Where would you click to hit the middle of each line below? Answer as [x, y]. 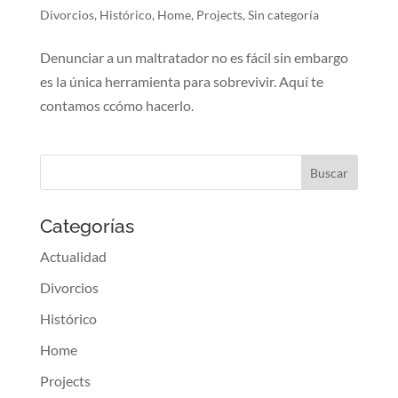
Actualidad [73, 257]
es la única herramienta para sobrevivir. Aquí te [181, 82]
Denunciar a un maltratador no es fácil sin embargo [194, 58]
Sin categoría [283, 15]
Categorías [87, 227]
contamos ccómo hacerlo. [116, 106]
